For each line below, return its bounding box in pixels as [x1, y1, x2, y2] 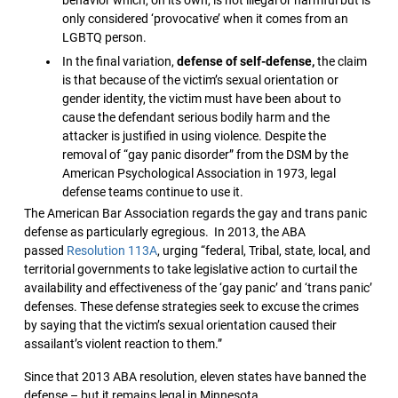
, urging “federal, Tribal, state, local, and [157, 243, 370, 259]
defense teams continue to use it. [62, 184, 244, 199]
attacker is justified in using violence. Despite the [62, 128, 327, 143]
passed [24, 243, 67, 259]
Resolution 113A [67, 243, 157, 259]
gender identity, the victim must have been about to [62, 91, 342, 106]
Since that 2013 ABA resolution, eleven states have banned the [24, 370, 366, 385]
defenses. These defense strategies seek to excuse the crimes [24, 299, 359, 314]
